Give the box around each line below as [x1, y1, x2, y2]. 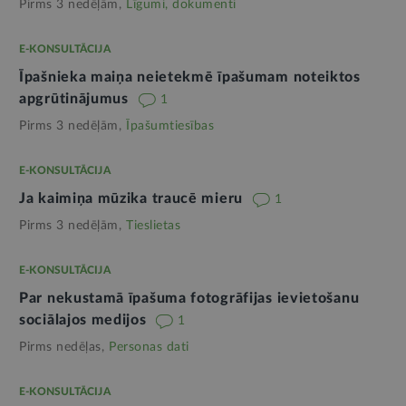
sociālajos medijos [19, 313, 151, 328]
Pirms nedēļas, [19, 341, 104, 354]
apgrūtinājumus [19, 92, 133, 107]
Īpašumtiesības [126, 120, 214, 133]
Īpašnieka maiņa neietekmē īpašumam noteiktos [19, 70, 361, 85]
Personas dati [109, 341, 189, 354]
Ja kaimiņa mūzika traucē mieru [19, 191, 247, 207]
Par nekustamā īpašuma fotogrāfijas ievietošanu [19, 291, 360, 306]
